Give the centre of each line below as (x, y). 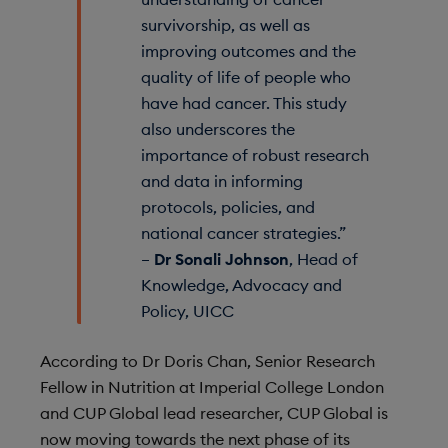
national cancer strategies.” (245, 232)
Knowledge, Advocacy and (241, 284)
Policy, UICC (189, 310)
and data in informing (221, 180)
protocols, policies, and (227, 206)
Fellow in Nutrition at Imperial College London (212, 386)
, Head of (323, 258)
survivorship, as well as (225, 24)
